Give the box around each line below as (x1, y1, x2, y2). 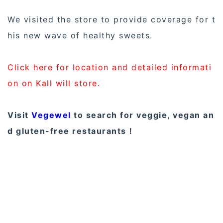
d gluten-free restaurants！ (7, 126, 135, 136)
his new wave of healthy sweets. (7, 30, 153, 41)
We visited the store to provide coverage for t (7, 14, 216, 25)
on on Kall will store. (7, 78, 100, 89)
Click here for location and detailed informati (7, 62, 212, 73)
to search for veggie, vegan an (71, 110, 214, 120)
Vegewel (31, 110, 71, 120)
